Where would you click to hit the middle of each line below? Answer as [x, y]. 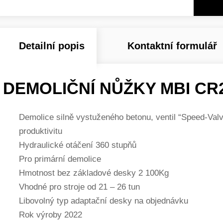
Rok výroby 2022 [51, 215]
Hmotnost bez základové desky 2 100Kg [94, 173]
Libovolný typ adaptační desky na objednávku [104, 201]
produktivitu [41, 131]
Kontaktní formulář [172, 46]
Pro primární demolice [60, 159]
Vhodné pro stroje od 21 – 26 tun [79, 187]
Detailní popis [52, 46]
